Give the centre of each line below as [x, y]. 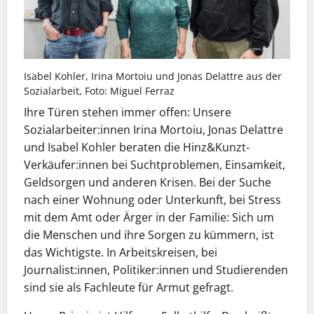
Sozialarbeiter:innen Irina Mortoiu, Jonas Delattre [153, 130]
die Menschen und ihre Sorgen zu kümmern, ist [149, 235]
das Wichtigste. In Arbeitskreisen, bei [121, 253]
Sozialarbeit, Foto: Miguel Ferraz [99, 90]
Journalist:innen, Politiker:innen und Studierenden [156, 270]
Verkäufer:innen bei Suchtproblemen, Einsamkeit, [155, 165]
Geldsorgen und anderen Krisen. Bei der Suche [148, 183]
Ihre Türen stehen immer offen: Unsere [128, 112]
